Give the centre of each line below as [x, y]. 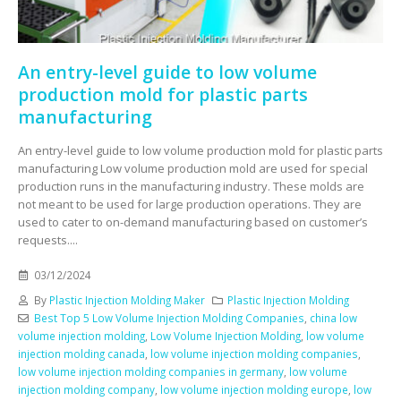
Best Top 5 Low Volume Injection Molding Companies [169, 317]
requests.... [48, 240]
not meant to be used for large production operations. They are [190, 205]
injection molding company [86, 389]
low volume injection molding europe [254, 389]
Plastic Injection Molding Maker [127, 299]
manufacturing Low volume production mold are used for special [193, 169]
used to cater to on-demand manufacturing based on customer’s [193, 222]
